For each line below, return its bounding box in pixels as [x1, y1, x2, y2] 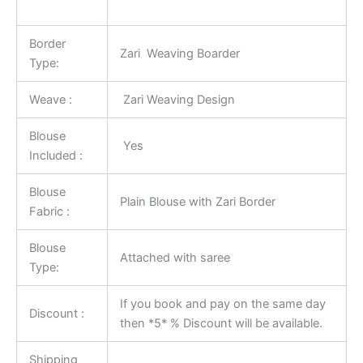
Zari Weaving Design [119, 92, 235, 107]
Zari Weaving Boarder [119, 45, 240, 61]
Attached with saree [119, 250, 230, 265]
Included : [28, 147, 83, 163]
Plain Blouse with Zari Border [119, 194, 275, 209]
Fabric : [28, 203, 70, 219]
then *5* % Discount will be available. [119, 315, 322, 331]
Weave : [28, 92, 72, 107]
